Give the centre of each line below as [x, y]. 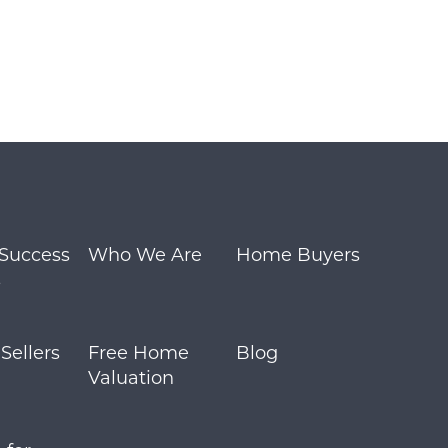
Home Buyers [297, 253]
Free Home [138, 351]
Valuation [130, 376]
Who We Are [144, 253]
